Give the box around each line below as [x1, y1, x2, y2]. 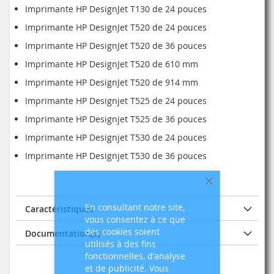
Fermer [209, 183, 239, 194]
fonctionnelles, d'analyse [84, 250, 185, 262]
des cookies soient [84, 226, 160, 237]
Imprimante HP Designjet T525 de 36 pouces [25, 113, 207, 125]
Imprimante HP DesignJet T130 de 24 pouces [25, 3, 207, 15]
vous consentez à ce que [84, 213, 185, 225]
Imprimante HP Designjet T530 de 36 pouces [25, 150, 207, 162]
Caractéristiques [25, 203, 94, 215]
